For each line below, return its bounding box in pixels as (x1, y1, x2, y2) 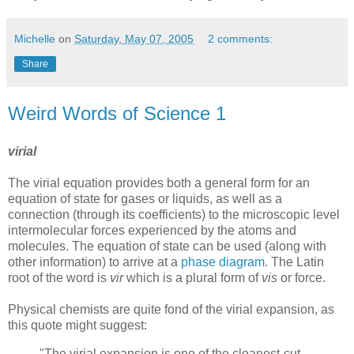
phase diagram (181, 255, 265, 269)
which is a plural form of (123, 271, 262, 285)
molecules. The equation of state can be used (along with (8, 239, 326, 254)
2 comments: (208, 32, 273, 46)
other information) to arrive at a (8, 255, 181, 269)
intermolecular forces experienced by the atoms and (8, 224, 296, 238)
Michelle (14, 32, 55, 46)
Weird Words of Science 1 (8, 103, 226, 125)
